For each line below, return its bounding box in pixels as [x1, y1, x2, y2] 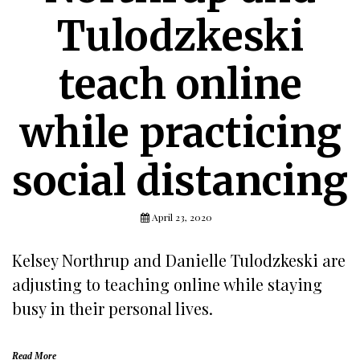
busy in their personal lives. [12, 297, 213, 320]
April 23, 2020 [151, 211, 212, 224]
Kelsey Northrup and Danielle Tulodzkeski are [12, 249, 346, 272]
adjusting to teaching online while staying [12, 273, 322, 296]
